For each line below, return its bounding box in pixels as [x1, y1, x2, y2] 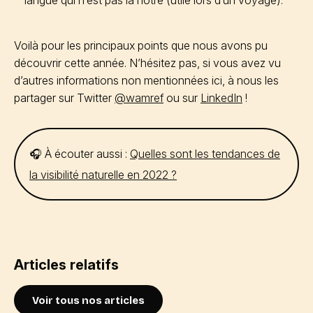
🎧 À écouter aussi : [29, 147, 130, 161]
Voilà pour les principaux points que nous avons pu [14, 38, 268, 52]
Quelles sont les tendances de [130, 147, 280, 161]
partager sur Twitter [14, 91, 115, 105]
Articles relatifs [14, 256, 119, 273]
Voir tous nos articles [32, 294, 145, 307]
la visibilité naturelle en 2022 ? [29, 168, 177, 182]
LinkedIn [201, 91, 242, 105]
